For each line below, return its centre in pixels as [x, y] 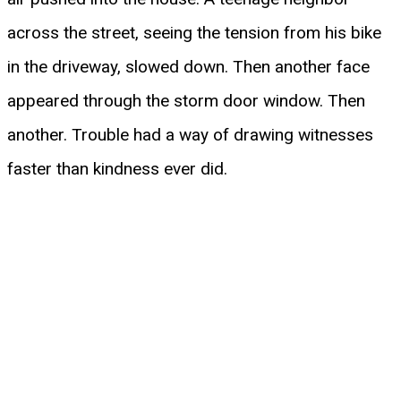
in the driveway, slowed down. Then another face [188, 66]
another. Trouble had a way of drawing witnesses [190, 134]
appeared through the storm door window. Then [186, 100]
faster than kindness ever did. [117, 168]
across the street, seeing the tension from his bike [194, 32]
